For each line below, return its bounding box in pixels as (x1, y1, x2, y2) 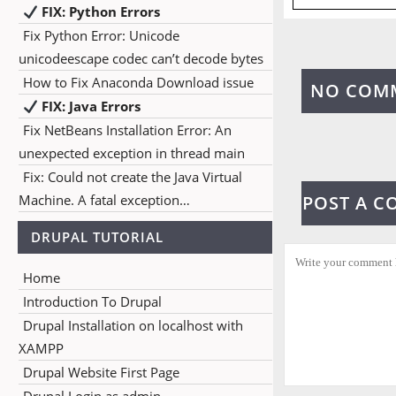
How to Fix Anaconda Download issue (23, 73, 254, 91)
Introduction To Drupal (23, 293, 162, 310)
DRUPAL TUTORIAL (31, 228, 164, 246)
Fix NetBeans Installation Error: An (23, 121, 232, 139)
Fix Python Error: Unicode (23, 27, 179, 44)
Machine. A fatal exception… (19, 191, 190, 209)
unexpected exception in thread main (19, 144, 245, 162)
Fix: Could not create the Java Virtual (23, 168, 242, 186)
